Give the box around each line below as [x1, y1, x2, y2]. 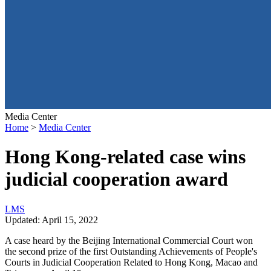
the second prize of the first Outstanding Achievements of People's [5, 246, 257, 256]
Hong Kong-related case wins [5, 146, 246, 168]
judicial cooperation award [5, 168, 228, 191]
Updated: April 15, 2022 [5, 214, 98, 225]
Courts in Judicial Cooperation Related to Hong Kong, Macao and [5, 256, 258, 267]
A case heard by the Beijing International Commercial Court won [5, 235, 253, 246]
